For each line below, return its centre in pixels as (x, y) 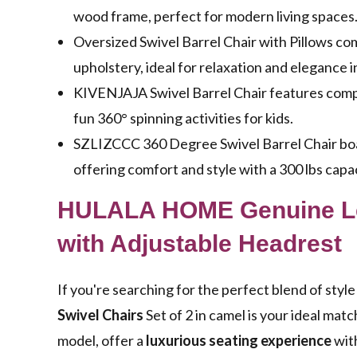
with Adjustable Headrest (200, 244)
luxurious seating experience (239, 341)
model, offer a (102, 341)
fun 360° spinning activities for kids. (183, 118)
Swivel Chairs (100, 315)
